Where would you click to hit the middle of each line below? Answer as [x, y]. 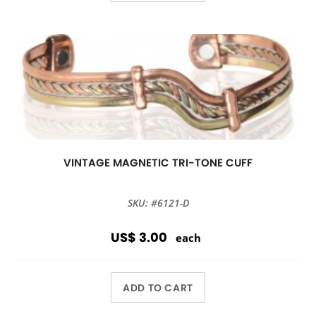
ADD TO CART [158, 287]
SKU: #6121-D [158, 203]
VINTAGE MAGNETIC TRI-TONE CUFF [158, 163]
